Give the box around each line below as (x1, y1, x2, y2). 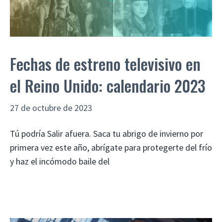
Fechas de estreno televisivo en (10, 52, 201, 75)
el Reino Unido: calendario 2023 (10, 73, 205, 97)
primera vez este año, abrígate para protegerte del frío (10, 142, 212, 154)
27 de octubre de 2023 (10, 102, 92, 113)
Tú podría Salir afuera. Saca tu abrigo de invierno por (10, 128, 203, 140)
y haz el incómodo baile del (10, 156, 110, 167)
